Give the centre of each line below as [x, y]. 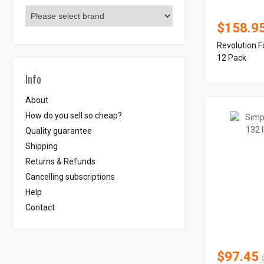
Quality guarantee [59, 131]
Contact [40, 207]
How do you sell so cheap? [74, 115]
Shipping [42, 146]
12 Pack [232, 58]
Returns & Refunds [60, 161]
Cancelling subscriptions [70, 177]
